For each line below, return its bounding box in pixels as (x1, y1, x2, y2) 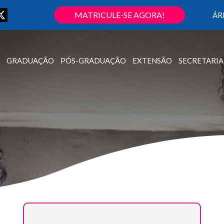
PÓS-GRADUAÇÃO (60, 55, 126, 65)
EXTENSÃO (132, 55, 172, 65)
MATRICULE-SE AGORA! (74, 10, 164, 19)
